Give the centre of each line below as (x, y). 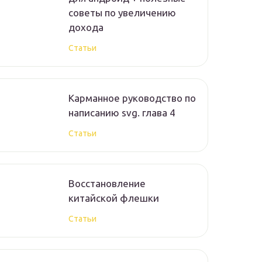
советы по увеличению (122, 13)
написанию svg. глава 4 (122, 113)
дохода (86, 27)
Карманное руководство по (132, 98)
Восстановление (107, 184)
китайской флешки (114, 198)
